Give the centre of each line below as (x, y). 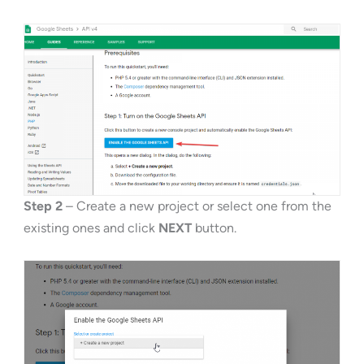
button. (214, 228)
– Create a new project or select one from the (197, 206)
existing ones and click (91, 228)
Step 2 (43, 206)
